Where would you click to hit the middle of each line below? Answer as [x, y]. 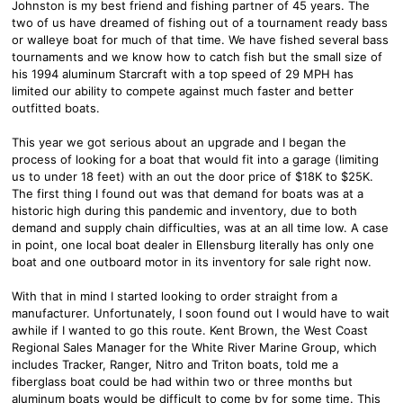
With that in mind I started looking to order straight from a [175, 296]
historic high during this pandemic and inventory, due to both [184, 210]
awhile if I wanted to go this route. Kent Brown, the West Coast [190, 330]
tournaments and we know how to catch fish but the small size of [197, 56]
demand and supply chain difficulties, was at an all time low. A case [200, 227]
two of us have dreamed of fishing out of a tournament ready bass [200, 22]
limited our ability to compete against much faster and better [183, 90]
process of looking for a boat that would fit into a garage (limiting [195, 159]
